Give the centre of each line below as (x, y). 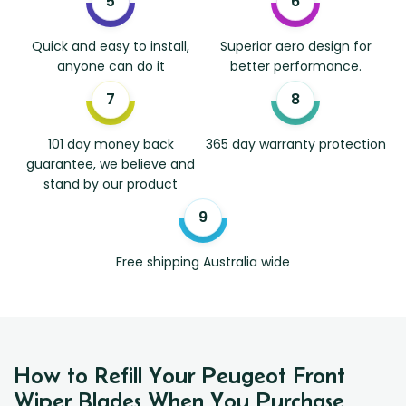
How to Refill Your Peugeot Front (179, 376)
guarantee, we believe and (111, 164)
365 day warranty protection (295, 145)
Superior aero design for (295, 47)
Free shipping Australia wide (203, 262)
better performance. (295, 67)
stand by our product (111, 184)
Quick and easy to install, (111, 47)
